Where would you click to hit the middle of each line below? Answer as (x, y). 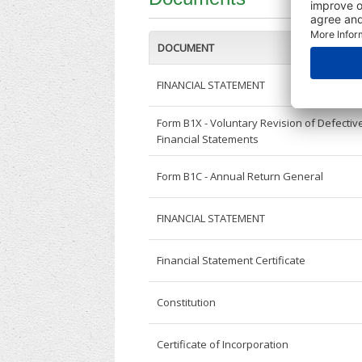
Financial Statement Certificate (232, 261)
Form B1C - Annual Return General (240, 177)
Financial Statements (208, 139)
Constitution (187, 303)
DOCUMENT (186, 48)
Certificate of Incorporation (223, 345)
